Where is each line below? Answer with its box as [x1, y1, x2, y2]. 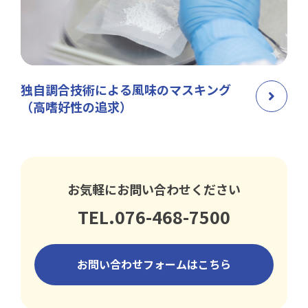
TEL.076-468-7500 [78, 203, 230, 229]
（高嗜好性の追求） [21, 97, 132, 115]
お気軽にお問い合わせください [67, 179, 241, 198]
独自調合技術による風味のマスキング [21, 80, 231, 98]
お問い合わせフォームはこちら [77, 256, 231, 273]
